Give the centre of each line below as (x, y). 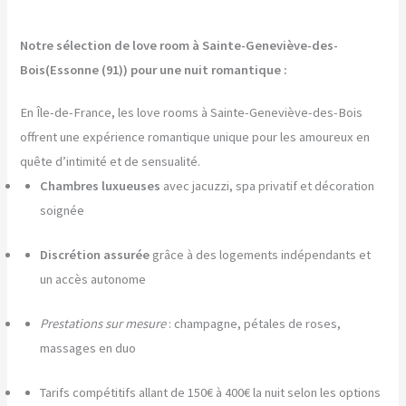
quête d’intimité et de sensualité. (111, 162)
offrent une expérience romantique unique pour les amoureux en (195, 137)
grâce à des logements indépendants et (261, 255)
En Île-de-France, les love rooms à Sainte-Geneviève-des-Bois (192, 113)
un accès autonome (93, 280)
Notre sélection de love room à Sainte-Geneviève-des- (179, 46)
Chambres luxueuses (101, 186)
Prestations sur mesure (103, 324)
